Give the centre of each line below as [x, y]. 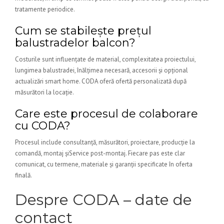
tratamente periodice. [45, 9]
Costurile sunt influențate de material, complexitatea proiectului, [105, 59]
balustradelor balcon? [75, 43]
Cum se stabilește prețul [83, 31]
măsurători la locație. [44, 92]
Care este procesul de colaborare [106, 114]
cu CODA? [43, 126]
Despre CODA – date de [103, 200]
